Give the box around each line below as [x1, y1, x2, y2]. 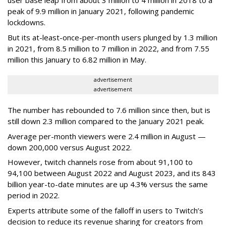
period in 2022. [8, 190, 60, 201]
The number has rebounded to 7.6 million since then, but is [8, 105, 210, 115]
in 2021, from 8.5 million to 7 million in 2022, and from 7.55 [8, 43, 209, 53]
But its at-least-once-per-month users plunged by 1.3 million [8, 32, 217, 42]
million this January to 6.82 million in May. [8, 54, 146, 65]
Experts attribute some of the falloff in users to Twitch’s [8, 205, 203, 216]
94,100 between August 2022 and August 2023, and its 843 [8, 168, 216, 179]
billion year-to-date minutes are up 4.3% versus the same [8, 179, 208, 190]
